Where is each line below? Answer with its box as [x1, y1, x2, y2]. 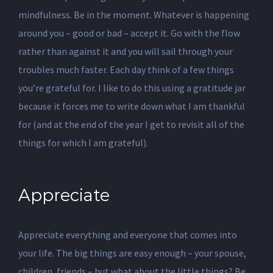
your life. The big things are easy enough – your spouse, [18, 246, 246, 259]
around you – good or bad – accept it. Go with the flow [18, 27, 240, 40]
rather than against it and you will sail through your [18, 45, 233, 58]
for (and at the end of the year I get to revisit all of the [18, 118, 244, 131]
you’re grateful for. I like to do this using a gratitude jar [18, 82, 246, 94]
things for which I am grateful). [18, 136, 148, 149]
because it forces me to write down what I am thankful [18, 100, 245, 113]
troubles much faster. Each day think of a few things [18, 63, 234, 76]
